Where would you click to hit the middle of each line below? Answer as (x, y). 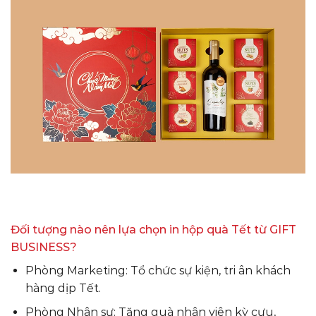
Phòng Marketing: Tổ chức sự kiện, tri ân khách (158, 270)
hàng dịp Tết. (63, 288)
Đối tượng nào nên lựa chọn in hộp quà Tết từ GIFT (153, 229)
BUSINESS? (44, 247)
